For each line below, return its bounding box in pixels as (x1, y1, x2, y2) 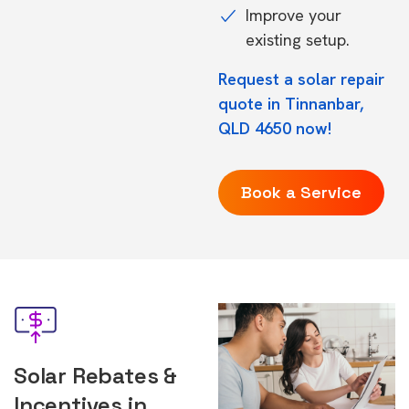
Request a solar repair (218, 68, 384, 89)
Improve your (246, 5, 341, 26)
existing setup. (246, 29, 350, 50)
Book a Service (241, 182, 362, 203)
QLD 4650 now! (218, 118, 331, 139)
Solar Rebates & (14, 362, 177, 390)
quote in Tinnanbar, (218, 93, 363, 114)
